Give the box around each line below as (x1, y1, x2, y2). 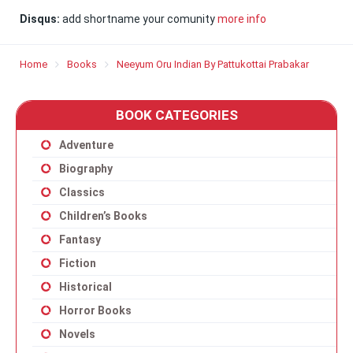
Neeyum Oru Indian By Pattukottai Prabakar (117, 58, 309, 70)
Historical (59, 281, 112, 293)
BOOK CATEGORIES (115, 107, 238, 123)
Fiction (59, 257, 96, 269)
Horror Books (59, 304, 132, 317)
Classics (59, 186, 105, 199)
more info (217, 13, 266, 25)
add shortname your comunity (60, 13, 217, 25)
